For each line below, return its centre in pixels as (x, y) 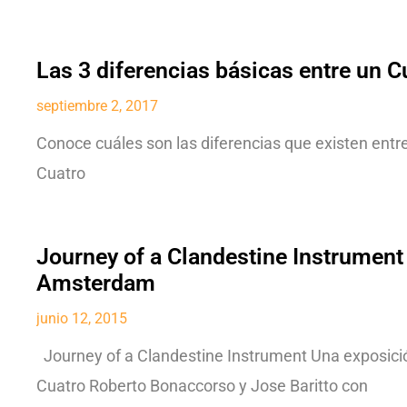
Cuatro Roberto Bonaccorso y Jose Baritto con (202, 386)
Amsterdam (96, 283)
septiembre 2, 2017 (97, 105)
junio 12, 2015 (82, 318)
